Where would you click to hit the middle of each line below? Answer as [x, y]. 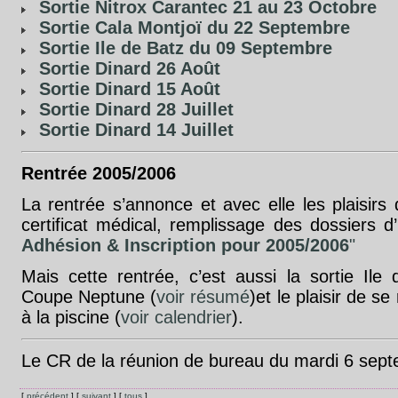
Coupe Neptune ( [89, 296]
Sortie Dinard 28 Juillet [136, 109]
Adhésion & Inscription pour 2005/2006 [185, 245]
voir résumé [203, 296]
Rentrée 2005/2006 [98, 173]
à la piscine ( [71, 317]
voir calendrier [176, 317]
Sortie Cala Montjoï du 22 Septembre [194, 27]
